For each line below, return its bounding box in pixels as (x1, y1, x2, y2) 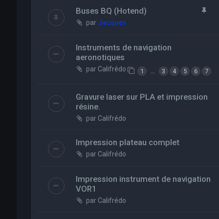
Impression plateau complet (75, 137, 179, 148)
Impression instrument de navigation (75, 174, 211, 184)
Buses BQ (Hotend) (75, 6, 147, 16)
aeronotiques (75, 52, 125, 62)
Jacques (97, 19, 126, 26)
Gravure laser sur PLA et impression (75, 92, 208, 102)
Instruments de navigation (75, 43, 172, 52)
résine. (75, 102, 100, 112)
